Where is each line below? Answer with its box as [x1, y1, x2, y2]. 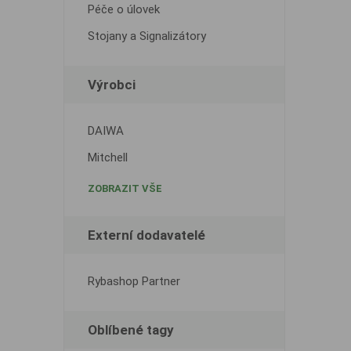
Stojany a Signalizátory [87, 29, 206, 43]
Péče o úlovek [87, 2, 160, 16]
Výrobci [87, 77, 136, 92]
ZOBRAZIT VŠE [87, 183, 162, 194]
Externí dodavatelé [87, 227, 205, 243]
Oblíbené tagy [87, 322, 174, 338]
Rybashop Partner [87, 274, 180, 288]
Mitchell [87, 150, 128, 165]
